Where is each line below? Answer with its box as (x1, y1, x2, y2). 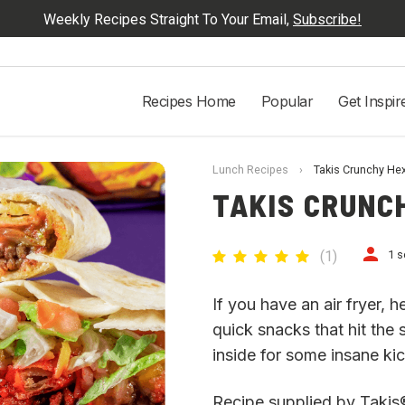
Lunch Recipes (212, 163, 288, 176)
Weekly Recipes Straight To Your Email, (43, 11, 293, 28)
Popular (260, 92, 313, 110)
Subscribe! (293, 11, 362, 28)
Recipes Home (141, 92, 236, 110)
